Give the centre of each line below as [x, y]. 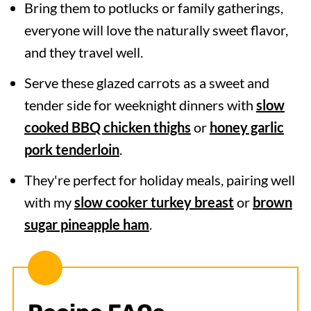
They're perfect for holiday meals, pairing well [159, 180]
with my [49, 202]
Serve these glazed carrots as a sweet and [146, 83]
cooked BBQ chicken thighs [107, 127]
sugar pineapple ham [86, 224]
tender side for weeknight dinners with [140, 105]
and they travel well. [83, 52]
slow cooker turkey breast [154, 202]
